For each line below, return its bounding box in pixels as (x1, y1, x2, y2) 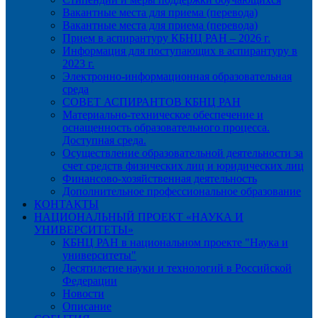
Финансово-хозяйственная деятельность (62, 172, 257, 185)
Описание (62, 300, 111, 312)
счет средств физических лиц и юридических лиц (62, 159, 304, 172)
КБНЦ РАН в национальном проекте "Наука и (62, 236, 288, 248)
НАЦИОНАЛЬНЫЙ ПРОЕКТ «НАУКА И (34, 210, 243, 223)
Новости (62, 287, 104, 300)
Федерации (62, 274, 117, 287)
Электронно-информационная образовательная (62, 70, 292, 82)
